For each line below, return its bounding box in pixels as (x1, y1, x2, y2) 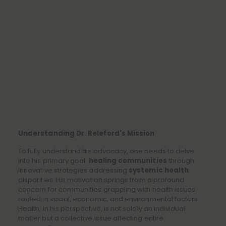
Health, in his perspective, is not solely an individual (18, 204, 186, 213)
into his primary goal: (18, 156, 89, 165)
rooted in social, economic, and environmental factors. (18, 194, 200, 204)
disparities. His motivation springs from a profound (18, 175, 185, 185)
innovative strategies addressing (18, 165, 129, 175)
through (166, 156, 195, 165)
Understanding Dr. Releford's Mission (18, 129, 155, 138)
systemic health (129, 165, 189, 175)
